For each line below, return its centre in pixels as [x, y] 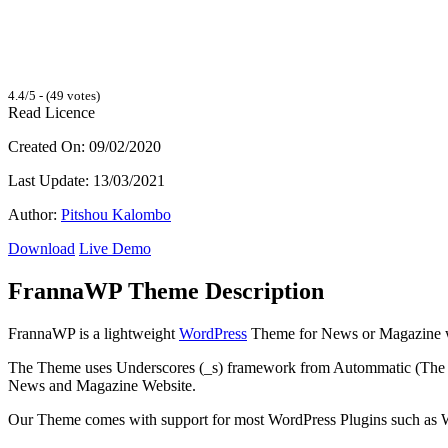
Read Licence [51, 112]
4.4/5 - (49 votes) [54, 95]
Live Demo [115, 248]
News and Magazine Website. [102, 385]
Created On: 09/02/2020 [84, 146]
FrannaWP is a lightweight [93, 333]
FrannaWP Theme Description [166, 290]
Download [41, 248]
